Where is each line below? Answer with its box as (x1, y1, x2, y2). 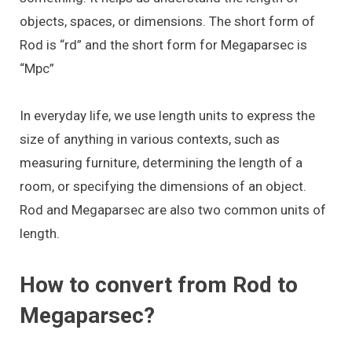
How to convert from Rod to (20, 271, 298, 298)
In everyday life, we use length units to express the (20, 108, 315, 124)
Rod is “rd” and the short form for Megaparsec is (20, 36, 307, 53)
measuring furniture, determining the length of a (20, 155, 302, 171)
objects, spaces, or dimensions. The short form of (20, 13, 315, 29)
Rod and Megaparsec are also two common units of (20, 202, 326, 218)
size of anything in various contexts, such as (20, 131, 280, 148)
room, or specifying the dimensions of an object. (20, 178, 306, 195)
